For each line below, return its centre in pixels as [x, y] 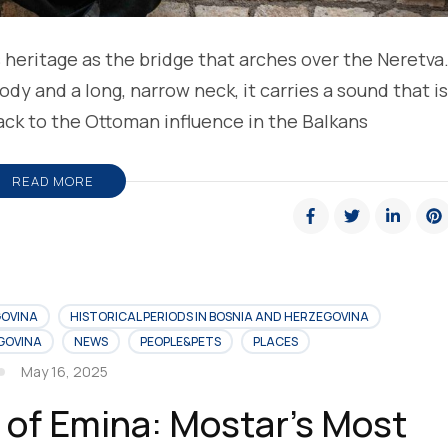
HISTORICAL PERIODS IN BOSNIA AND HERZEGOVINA [219, 316]
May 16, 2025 [65, 371]
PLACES [275, 341]
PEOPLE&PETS [180, 341]
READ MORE [52, 180]
